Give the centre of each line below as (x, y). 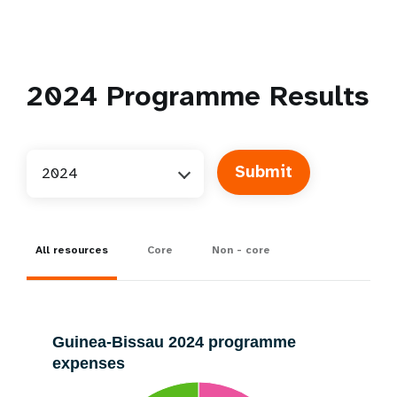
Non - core (241, 250)
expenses (89, 363)
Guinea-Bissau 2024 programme (174, 342)
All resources (72, 250)
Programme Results (233, 96)
